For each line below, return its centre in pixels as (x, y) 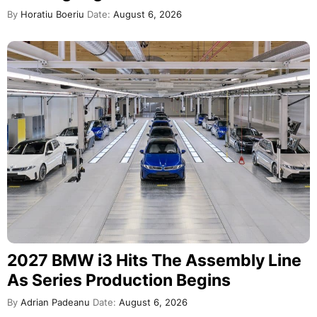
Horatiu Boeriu (51, 15)
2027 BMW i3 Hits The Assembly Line (154, 260)
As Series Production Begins (119, 280)
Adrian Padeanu (54, 302)
